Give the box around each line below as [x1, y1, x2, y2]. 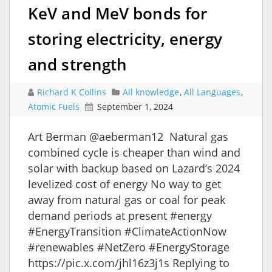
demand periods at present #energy [28, 208, 212, 223]
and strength [28, 53, 127, 75]
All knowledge [123, 86, 179, 98]
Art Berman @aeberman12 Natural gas [28, 129, 228, 144]
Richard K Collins [37, 86, 109, 98]
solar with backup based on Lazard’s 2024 [28, 160, 240, 175]
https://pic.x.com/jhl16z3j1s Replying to [28, 255, 229, 270]
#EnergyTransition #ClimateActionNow [28, 223, 226, 239]
